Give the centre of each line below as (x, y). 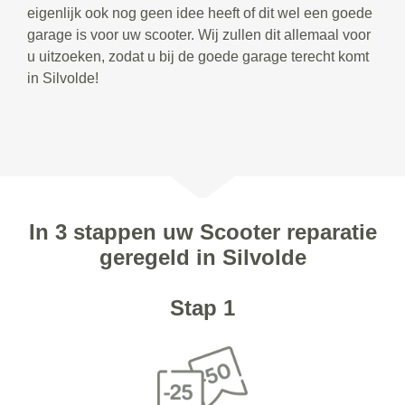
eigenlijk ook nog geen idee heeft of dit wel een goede (200, 13)
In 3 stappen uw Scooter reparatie (202, 231)
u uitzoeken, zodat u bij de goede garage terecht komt (198, 56)
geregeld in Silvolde (202, 257)
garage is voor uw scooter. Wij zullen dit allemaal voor (199, 34)
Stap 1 (202, 307)
